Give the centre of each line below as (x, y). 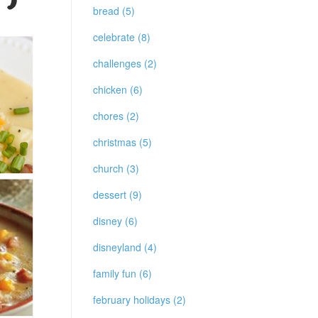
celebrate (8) (122, 37)
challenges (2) (125, 63)
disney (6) (115, 221)
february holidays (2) (139, 300)
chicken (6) (118, 89)
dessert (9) (117, 194)
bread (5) (114, 11)
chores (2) (116, 116)
